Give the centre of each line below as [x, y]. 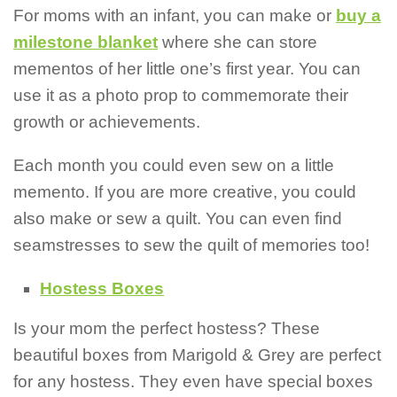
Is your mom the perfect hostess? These [167, 328]
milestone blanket [86, 43]
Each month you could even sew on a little [174, 165]
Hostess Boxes [102, 288]
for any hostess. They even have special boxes [193, 381]
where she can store [237, 43]
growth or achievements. [107, 122]
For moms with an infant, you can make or [175, 16]
